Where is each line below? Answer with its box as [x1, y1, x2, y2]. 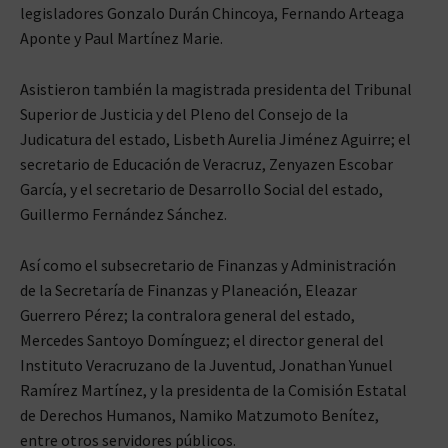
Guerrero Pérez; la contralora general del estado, [20, 304, 355, 325]
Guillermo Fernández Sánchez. [20, 203, 227, 224]
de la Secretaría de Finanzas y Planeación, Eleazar [20, 279, 357, 300]
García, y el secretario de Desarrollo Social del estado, [20, 178, 383, 199]
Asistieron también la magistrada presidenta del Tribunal [20, 78, 412, 99]
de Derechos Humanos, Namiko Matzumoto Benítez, [20, 404, 379, 425]
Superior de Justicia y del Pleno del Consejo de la [20, 103, 348, 124]
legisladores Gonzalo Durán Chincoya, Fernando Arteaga [20, 2, 404, 23]
